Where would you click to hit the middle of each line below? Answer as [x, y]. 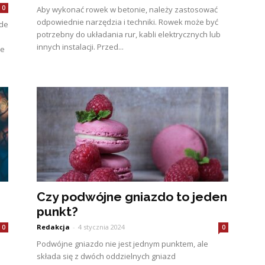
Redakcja [53, 227]
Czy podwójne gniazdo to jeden [132, 197]
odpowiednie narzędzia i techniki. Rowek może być [127, 22]
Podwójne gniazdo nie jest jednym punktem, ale [122, 244]
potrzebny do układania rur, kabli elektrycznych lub [129, 34]
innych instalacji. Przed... [80, 47]
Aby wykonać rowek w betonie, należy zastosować [127, 9]
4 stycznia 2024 [101, 227]
